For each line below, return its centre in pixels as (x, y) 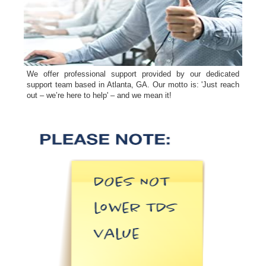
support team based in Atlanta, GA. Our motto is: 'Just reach (133, 85)
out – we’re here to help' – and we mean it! (99, 96)
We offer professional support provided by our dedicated (133, 74)
